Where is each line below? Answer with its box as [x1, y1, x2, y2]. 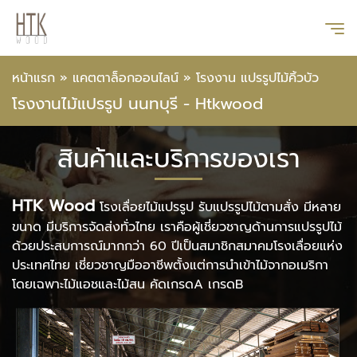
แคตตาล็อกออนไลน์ [73, 69, 178, 88]
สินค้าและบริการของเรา [57, 139, 300, 178]
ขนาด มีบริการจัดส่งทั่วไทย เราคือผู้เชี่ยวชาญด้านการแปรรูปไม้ [12, 218, 342, 237]
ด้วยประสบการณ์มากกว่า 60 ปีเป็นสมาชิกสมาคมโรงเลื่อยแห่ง [12, 237, 343, 256]
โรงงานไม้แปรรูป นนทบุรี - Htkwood [12, 92, 263, 116]
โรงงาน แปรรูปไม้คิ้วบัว [196, 69, 319, 88]
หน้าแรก [12, 69, 55, 88]
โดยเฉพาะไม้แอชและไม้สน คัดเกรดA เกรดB [12, 275, 243, 294]
